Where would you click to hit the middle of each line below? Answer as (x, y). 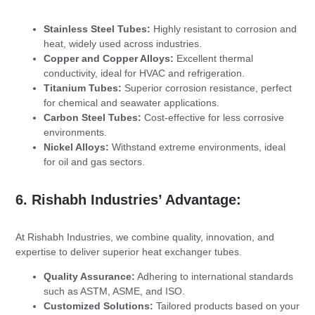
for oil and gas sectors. (94, 162)
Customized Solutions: (98, 306)
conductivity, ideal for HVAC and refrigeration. (144, 73)
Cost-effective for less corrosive (213, 118)
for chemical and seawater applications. (131, 103)
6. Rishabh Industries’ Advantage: (128, 199)
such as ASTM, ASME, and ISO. (114, 291)
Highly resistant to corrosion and (224, 29)
